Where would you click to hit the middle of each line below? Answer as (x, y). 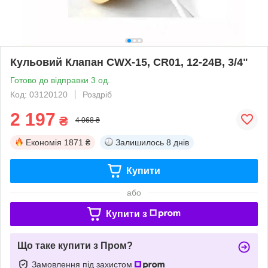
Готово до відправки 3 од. (60, 80)
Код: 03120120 (39, 94)
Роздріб (97, 94)
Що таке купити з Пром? (75, 245)
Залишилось (140, 142)
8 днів (178, 142)
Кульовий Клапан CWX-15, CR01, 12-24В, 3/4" (129, 62)
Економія (44, 142)
